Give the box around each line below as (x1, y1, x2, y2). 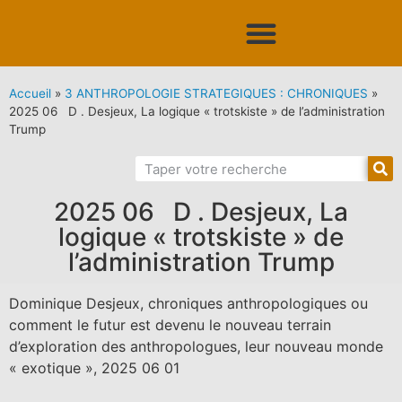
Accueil (9, 86, 51, 100)
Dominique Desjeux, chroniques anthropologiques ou (9, 294, 368, 312)
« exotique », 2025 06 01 (9, 359, 179, 377)
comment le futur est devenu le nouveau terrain (9, 316, 331, 334)
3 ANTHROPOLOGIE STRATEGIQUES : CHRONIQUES (65, 86, 368, 100)
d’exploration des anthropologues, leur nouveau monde (9, 337, 383, 355)
